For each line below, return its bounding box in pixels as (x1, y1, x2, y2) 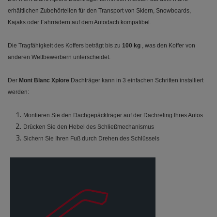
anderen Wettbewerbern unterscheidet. (8, 54, 110, 61)
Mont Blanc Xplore (19, 77, 69, 84)
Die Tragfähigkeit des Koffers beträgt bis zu (8, 42, 122, 49)
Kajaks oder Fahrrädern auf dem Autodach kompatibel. (8, 19, 151, 26)
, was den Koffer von (140, 42, 195, 49)
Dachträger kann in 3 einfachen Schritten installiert (69, 77, 203, 84)
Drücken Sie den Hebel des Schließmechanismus (23, 124, 154, 130)
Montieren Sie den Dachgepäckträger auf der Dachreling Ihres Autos (23, 112, 203, 119)
